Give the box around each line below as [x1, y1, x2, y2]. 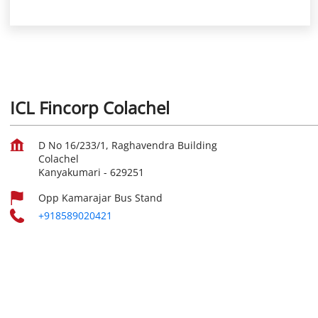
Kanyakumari [38, 165, 101, 180]
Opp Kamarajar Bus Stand [38, 191, 163, 205]
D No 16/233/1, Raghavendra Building [38, 138, 217, 153]
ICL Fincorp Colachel [10, 96, 170, 120]
